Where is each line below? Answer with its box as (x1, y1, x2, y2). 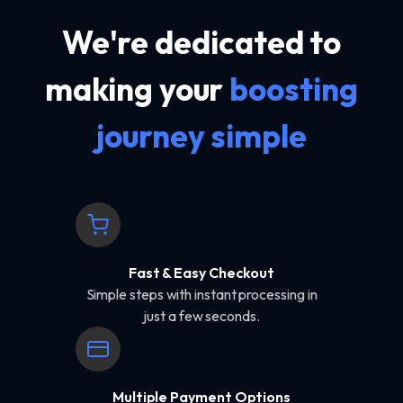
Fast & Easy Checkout (128, 264, 275, 282)
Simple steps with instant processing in (85, 285, 318, 304)
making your (45, 69, 230, 110)
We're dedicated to (61, 22, 342, 63)
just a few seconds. (143, 307, 260, 326)
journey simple (96, 116, 307, 157)
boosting (229, 69, 358, 110)
